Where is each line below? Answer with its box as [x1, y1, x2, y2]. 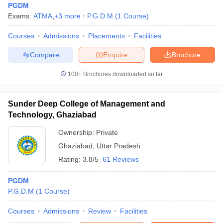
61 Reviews [103, 155, 139, 163]
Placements [88, 32, 125, 40]
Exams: [8, 12, 33, 20]
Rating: [58, 155, 83, 163]
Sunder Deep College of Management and [8, 100, 165, 108]
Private [96, 128, 118, 136]
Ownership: [58, 128, 96, 136]
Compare [29, 50, 59, 59]
